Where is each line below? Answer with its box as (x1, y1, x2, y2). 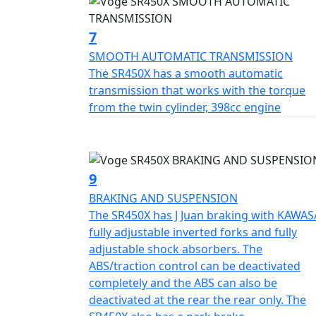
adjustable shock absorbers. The (89, 241, 262, 257)
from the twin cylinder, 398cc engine (89, 99, 281, 115)
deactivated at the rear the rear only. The (89, 292, 306, 308)
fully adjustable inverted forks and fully (89, 224, 297, 241)
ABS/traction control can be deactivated (89, 258, 300, 274)
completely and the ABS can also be (89, 275, 277, 291)
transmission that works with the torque (89, 82, 305, 98)
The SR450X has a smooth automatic (89, 65, 283, 81)
